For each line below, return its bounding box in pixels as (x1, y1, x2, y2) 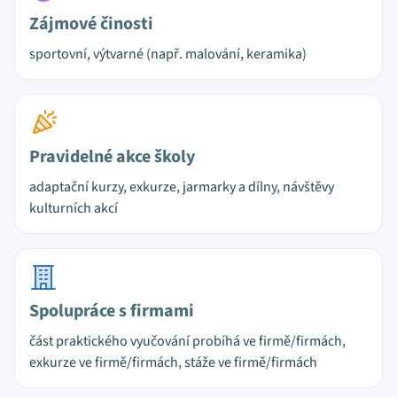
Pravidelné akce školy (29, 144, 195, 169)
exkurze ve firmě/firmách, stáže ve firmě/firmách (29, 353, 317, 372)
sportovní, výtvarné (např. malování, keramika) (29, 44, 307, 64)
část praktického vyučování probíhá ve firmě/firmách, (29, 331, 346, 351)
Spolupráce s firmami (29, 299, 194, 323)
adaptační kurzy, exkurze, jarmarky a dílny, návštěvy (29, 177, 334, 197)
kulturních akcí (29, 198, 118, 218)
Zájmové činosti (29, 12, 153, 36)
